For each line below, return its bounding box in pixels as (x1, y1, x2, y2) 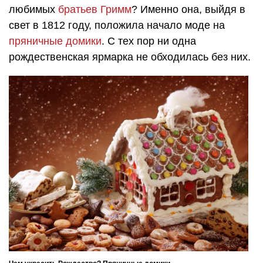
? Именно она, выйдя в (131, 3, 245, 15)
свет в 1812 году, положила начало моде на (9, 19, 225, 31)
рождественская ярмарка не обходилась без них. (9, 50, 251, 63)
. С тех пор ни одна (102, 35, 196, 47)
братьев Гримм (58, 3, 131, 15)
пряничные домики (9, 35, 102, 47)
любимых (9, 3, 58, 15)
